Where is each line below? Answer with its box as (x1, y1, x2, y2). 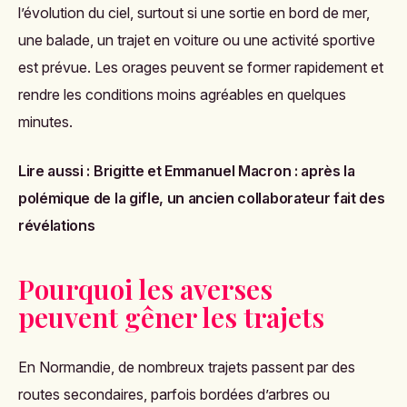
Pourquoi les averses (18, 271, 273, 307)
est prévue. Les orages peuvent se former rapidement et (18, 58, 383, 76)
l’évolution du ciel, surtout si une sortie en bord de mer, (18, 4, 370, 22)
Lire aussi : (18, 162, 94, 180)
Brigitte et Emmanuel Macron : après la (93, 162, 355, 180)
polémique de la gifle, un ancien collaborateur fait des (18, 189, 385, 207)
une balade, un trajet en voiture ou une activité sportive (18, 31, 375, 49)
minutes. (18, 113, 73, 131)
